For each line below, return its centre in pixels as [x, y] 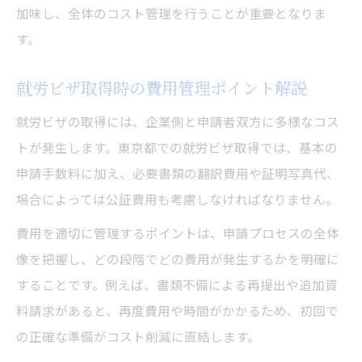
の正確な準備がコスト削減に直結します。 [138, 337]
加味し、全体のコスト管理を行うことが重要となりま [171, 13]
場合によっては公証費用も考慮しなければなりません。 [177, 199]
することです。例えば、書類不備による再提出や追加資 [177, 285]
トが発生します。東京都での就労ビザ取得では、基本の [177, 147]
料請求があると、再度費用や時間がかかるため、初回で [177, 311]
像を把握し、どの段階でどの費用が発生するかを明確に [178, 259]
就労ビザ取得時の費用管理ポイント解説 [162, 88]
